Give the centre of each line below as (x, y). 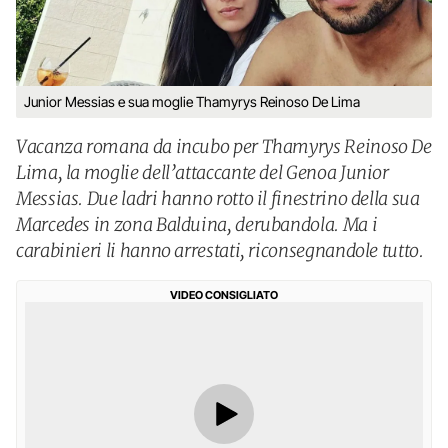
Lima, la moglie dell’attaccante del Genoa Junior (202, 172)
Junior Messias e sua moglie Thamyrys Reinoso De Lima (192, 101)
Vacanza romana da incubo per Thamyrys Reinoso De (224, 146)
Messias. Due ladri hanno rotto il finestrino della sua (218, 198)
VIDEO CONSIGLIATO (224, 295)
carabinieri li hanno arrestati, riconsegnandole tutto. (220, 250)
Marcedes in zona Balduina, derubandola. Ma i (197, 224)
